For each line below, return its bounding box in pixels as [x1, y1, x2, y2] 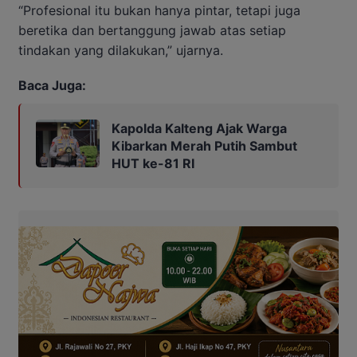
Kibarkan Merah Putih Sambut [112, 137, 297, 154]
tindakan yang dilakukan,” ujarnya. [18, 41, 223, 58]
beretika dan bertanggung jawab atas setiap [18, 22, 286, 38]
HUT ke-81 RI [112, 155, 194, 171]
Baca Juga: [18, 76, 86, 93]
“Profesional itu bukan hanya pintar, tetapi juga [18, 2, 300, 18]
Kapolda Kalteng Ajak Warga [112, 120, 287, 136]
